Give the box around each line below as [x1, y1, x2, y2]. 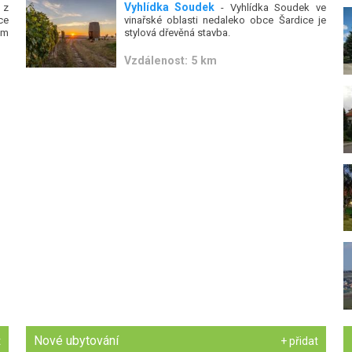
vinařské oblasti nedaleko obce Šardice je [123, 13, 326, 26]
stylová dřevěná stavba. [123, 26, 230, 38]
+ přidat [280, 335, 318, 348]
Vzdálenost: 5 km [123, 53, 217, 67]
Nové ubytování [34, 333, 119, 349]
